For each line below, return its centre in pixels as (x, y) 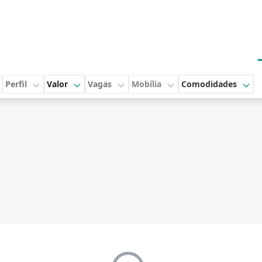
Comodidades (209, 84)
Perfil (16, 84)
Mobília (146, 84)
